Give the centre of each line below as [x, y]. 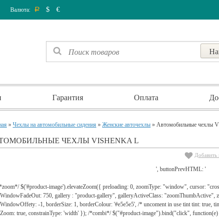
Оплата [146, 97]
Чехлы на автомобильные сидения [55, 125]
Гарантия [68, 97]
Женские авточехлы [126, 125]
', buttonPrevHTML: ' [181, 169]
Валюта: [21, 10]
